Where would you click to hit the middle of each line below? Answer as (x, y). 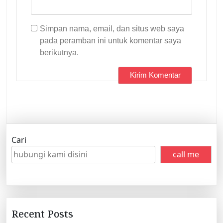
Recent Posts (42, 214)
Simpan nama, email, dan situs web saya (112, 28)
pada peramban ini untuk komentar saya (111, 40)
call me (186, 155)
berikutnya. (59, 52)
